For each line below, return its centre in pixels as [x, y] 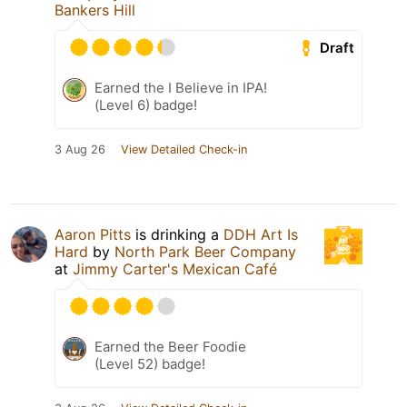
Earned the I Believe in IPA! [181, 88]
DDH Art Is [261, 235]
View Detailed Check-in [184, 150]
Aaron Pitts [93, 235]
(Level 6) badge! [146, 105]
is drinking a [177, 235]
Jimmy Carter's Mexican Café [175, 269]
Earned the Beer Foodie [170, 347]
